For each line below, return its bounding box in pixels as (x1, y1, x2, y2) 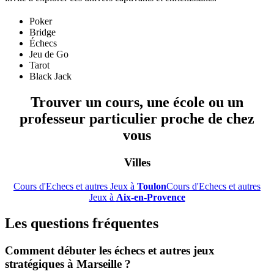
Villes (124, 156, 150, 169)
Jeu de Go (29, 49, 68, 60)
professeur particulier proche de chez (20, 111, 254, 127)
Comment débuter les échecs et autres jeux (5, 243, 215, 257)
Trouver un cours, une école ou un (31, 94, 243, 111)
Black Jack (29, 71, 72, 82)
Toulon (137, 180, 166, 191)
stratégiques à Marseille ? (5, 257, 131, 270)
